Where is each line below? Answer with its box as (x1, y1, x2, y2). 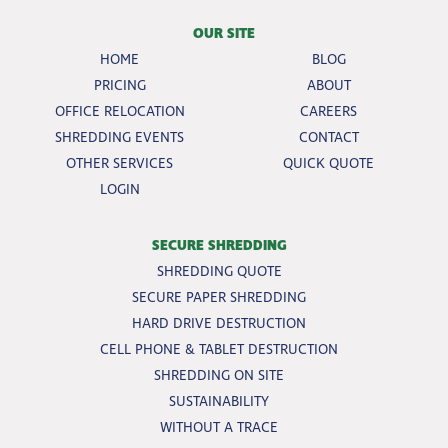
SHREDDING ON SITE (154, 365, 284, 385)
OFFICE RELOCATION (54, 101, 185, 121)
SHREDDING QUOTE (156, 261, 282, 281)
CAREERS (300, 101, 357, 121)
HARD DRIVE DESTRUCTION (132, 313, 306, 333)
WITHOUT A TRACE (160, 417, 278, 437)
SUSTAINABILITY (169, 391, 269, 411)
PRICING (93, 75, 146, 95)
